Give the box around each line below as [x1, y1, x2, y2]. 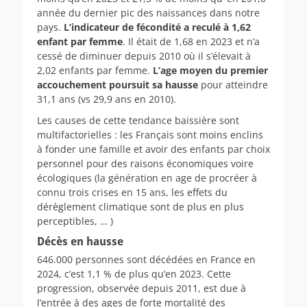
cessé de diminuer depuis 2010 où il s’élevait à [37, 49, 251, 62]
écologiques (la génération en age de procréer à [37, 171, 257, 184]
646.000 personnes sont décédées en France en [37, 252, 256, 266]
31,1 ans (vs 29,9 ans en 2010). [37, 92, 176, 106]
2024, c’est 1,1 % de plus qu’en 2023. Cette [37, 267, 231, 280]
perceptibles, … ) [37, 214, 113, 228]
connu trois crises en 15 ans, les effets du [37, 185, 228, 199]
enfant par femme [37, 34, 123, 48]
